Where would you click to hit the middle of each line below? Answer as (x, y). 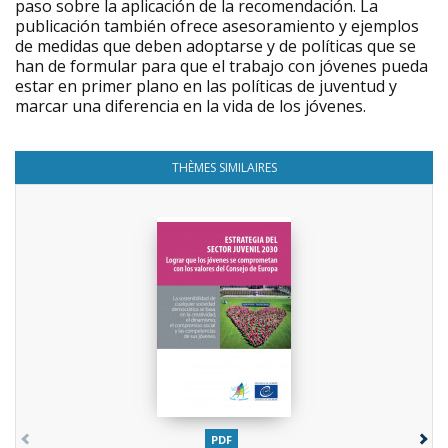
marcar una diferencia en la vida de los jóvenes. (190, 106)
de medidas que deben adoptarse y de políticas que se (215, 46)
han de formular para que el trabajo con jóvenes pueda (221, 66)
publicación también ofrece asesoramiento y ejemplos (217, 26)
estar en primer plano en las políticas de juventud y (206, 86)
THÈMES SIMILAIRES (224, 167)
